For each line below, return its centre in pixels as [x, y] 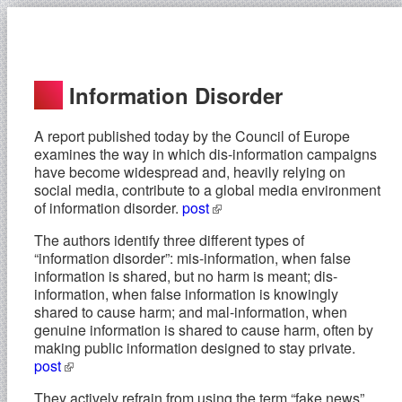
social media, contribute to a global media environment [207, 189]
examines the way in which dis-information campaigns [205, 153]
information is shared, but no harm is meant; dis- [186, 275]
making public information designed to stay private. [195, 347]
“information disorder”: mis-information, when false [192, 258]
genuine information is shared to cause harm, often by [204, 329]
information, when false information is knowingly [186, 293]
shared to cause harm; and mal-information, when [191, 311]
